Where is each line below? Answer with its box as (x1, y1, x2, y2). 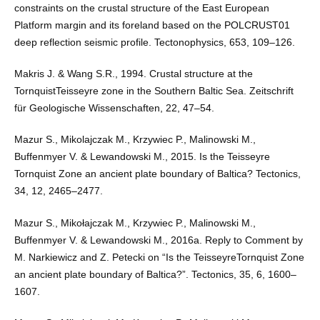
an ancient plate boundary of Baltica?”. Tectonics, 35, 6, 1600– (14, 268, 296, 280)
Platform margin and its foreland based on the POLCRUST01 (14, 19, 290, 31)
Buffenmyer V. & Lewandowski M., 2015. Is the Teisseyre (14, 151, 270, 163)
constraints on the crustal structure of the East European (14, 2, 269, 14)
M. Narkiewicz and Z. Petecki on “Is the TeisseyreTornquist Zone (14, 251, 304, 263)
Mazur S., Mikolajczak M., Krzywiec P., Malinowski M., (14, 134, 256, 146)
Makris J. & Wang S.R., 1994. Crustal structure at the (14, 68, 253, 80)
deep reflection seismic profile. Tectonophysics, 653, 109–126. (14, 36, 295, 49)
